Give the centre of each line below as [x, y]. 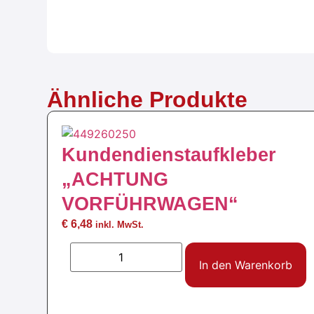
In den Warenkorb [246, 265]
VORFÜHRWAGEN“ [150, 203]
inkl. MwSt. [120, 224]
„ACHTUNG [115, 179]
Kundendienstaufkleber [169, 154]
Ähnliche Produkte [148, 99]
